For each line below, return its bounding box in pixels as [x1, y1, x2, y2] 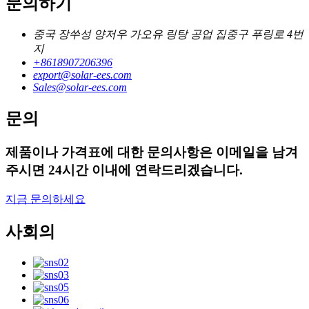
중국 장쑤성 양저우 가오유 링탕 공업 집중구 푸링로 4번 [33, 28, 303, 41]
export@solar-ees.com [33, 69, 132, 81]
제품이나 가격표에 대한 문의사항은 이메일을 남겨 [6, 145, 298, 160]
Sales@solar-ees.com [33, 81, 127, 94]
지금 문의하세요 [6, 192, 86, 205]
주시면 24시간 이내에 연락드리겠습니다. [6, 163, 243, 178]
